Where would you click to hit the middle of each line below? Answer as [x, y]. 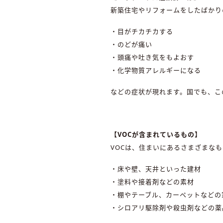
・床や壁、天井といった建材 [156, 168]
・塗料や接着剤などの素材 [152, 181]
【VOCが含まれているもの [153, 134]
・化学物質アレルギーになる [156, 70]
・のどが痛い [131, 45]
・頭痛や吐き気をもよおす [152, 57]
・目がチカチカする [142, 32]
